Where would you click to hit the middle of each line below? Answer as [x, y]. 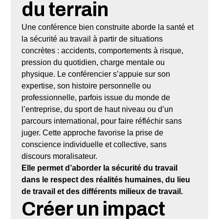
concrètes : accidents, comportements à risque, [103, 50]
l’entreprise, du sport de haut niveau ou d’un [98, 109]
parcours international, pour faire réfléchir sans [102, 121]
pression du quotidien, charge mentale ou [93, 62]
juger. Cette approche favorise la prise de [93, 132]
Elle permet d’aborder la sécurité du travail [100, 168]
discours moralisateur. [60, 156]
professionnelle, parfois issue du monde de [96, 97]
